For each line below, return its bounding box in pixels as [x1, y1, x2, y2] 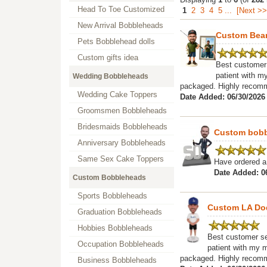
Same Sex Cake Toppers [77, 154, 164, 163]
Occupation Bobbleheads [77, 240, 164, 249]
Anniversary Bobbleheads [77, 138, 166, 147]
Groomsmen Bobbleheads [77, 106, 167, 115]
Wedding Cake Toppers [77, 90, 157, 99]
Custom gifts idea [77, 53, 138, 62]
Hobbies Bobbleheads [77, 223, 153, 232]
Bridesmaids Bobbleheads [77, 122, 167, 131]
